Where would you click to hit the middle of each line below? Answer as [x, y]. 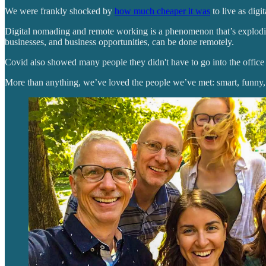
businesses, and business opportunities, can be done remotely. [119, 42]
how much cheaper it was [162, 11]
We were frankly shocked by [60, 11]
